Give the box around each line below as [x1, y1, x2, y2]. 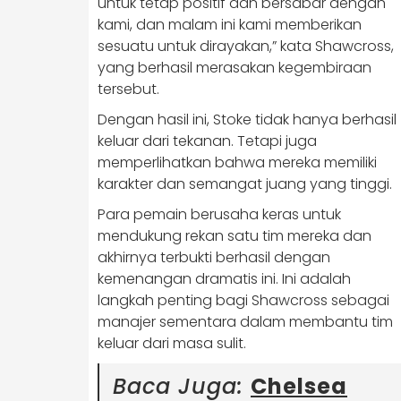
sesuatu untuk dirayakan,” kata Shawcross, [98, 36, 394, 56]
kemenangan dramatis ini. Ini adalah [98, 269, 351, 289]
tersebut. [98, 79, 159, 99]
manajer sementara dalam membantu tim [98, 311, 393, 332]
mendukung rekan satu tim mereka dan [98, 226, 371, 246]
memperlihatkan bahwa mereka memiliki [98, 152, 377, 173]
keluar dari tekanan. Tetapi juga [98, 131, 317, 151]
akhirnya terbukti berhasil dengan [98, 247, 330, 268]
